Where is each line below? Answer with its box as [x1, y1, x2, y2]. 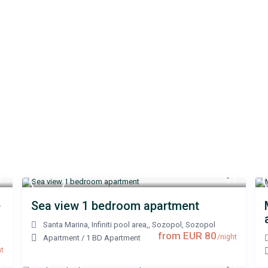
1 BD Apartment [86, 233, 141, 243]
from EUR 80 [158, 230, 217, 242]
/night [215, 233, 237, 242]
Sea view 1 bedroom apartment [31, 199, 199, 214]
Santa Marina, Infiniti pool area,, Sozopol [43, 220, 182, 230]
